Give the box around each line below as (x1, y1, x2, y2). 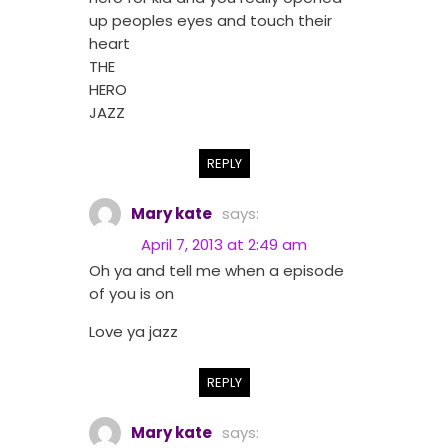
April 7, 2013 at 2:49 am (141, 234, 307, 256)
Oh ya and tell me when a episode (89, 260, 344, 282)
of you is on (89, 283, 174, 305)
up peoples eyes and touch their (89, 10, 332, 32)
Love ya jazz (89, 321, 178, 343)
